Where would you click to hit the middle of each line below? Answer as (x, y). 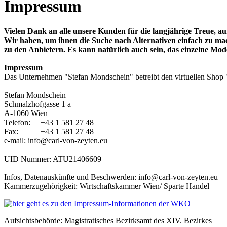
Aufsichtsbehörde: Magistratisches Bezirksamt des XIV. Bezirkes (108, 220)
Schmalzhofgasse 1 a (37, 104)
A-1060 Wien (26, 113)
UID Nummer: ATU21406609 (53, 159)
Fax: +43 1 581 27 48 (49, 131)
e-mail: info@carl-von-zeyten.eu (56, 140)
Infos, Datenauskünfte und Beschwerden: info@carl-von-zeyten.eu (111, 177)
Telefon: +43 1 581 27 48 (49, 122)
